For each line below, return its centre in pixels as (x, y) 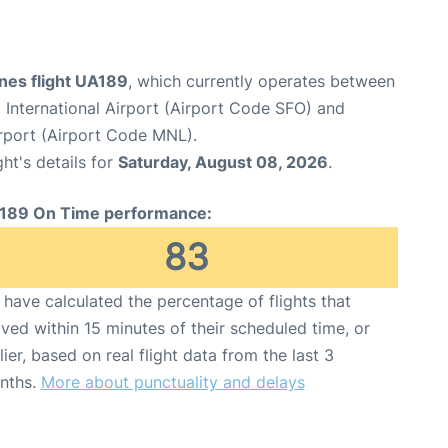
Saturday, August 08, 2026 (223, 162)
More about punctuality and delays (172, 382)
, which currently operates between (261, 81)
